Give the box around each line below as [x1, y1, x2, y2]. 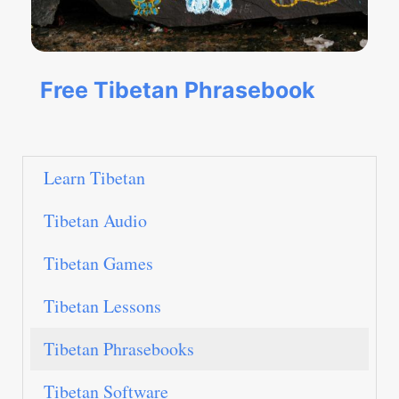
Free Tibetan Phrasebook [40, 77, 315, 104]
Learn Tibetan [44, 166, 145, 191]
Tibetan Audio [44, 208, 147, 233]
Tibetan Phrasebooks [44, 337, 194, 362]
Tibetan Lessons [44, 294, 161, 319]
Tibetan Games [44, 251, 153, 276]
